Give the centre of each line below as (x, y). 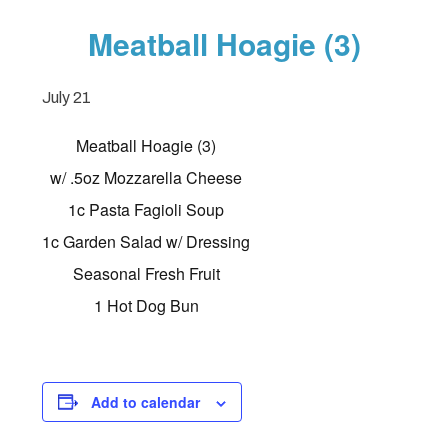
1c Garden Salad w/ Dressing (146, 241)
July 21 (67, 97)
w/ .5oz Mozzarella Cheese (146, 177)
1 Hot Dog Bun (146, 305)
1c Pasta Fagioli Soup (146, 209)
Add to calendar (146, 401)
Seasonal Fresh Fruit (146, 273)
